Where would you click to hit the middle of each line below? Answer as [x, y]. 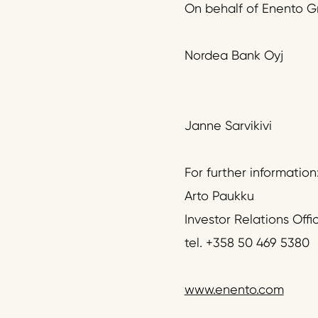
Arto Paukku [219, 196]
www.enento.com [234, 290]
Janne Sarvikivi [228, 126]
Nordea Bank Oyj [234, 55]
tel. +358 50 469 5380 [247, 243]
